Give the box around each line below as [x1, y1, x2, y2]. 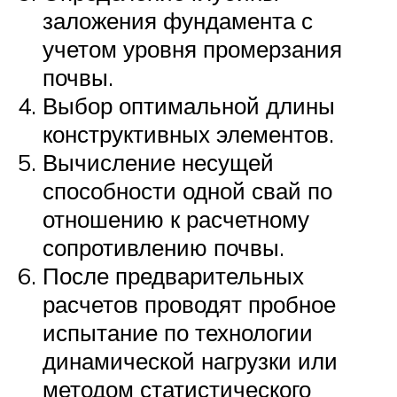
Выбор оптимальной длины [43, 90, 335, 120]
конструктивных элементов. [43, 119, 334, 148]
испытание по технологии [43, 317, 313, 346]
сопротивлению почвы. [43, 232, 284, 261]
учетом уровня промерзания [43, 34, 342, 63]
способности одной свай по [43, 175, 332, 205]
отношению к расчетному [43, 204, 309, 233]
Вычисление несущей [43, 147, 274, 176]
